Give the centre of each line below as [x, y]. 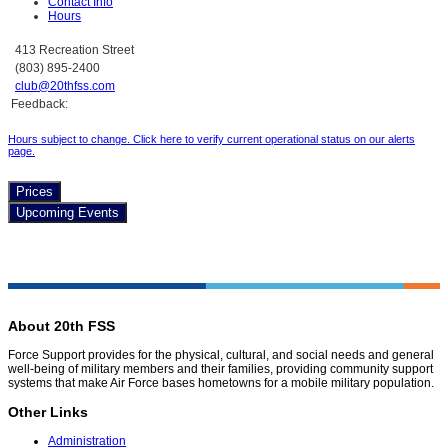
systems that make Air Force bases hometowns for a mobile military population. [221, 383]
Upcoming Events [67, 213]
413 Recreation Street [74, 50]
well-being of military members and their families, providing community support [220, 369]
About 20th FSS [61, 326]
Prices [34, 192]
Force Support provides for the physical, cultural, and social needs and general [221, 355]
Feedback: [41, 104]
